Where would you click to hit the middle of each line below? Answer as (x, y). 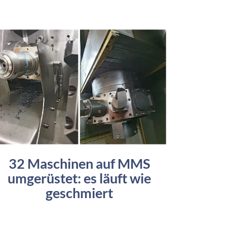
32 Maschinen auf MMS (79, 164)
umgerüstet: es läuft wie (79, 178)
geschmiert (79, 193)
